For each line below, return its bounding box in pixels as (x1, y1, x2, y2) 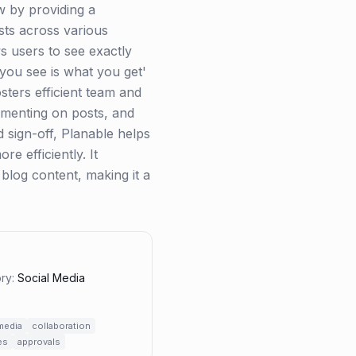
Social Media (17, 271, 85, 284)
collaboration (32, 320, 91, 331)
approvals (17, 336, 60, 347)
